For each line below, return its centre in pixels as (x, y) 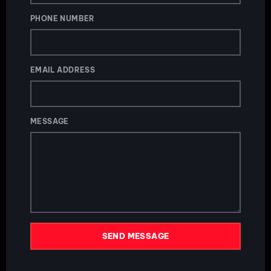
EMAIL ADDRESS (63, 70)
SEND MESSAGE (135, 236)
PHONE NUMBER (63, 19)
